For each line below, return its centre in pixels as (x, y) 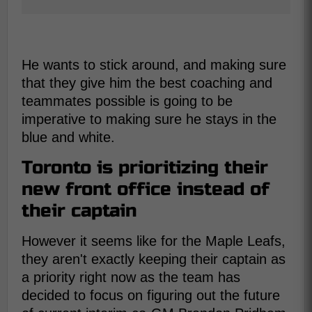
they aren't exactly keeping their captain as (154, 259)
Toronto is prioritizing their (145, 167)
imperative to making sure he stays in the (149, 119)
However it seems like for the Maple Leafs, (154, 241)
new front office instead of (146, 189)
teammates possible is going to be (127, 101)
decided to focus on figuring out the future (151, 295)
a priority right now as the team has (131, 277)
